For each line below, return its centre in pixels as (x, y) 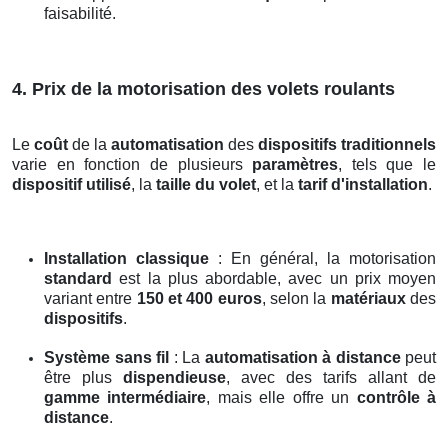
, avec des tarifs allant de (331, 378)
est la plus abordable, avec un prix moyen (274, 279)
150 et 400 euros (199, 299)
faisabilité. (80, 14)
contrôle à (396, 398)
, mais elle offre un (281, 398)
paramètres (295, 165)
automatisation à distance (302, 358)
